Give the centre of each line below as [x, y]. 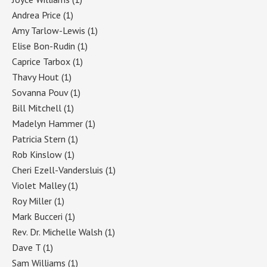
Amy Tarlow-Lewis [49, 30]
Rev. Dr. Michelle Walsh [57, 232]
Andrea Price [36, 15]
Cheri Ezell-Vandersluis [58, 170]
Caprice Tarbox [41, 61]
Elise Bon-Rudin [44, 46]
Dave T [26, 247]
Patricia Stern [39, 139]
